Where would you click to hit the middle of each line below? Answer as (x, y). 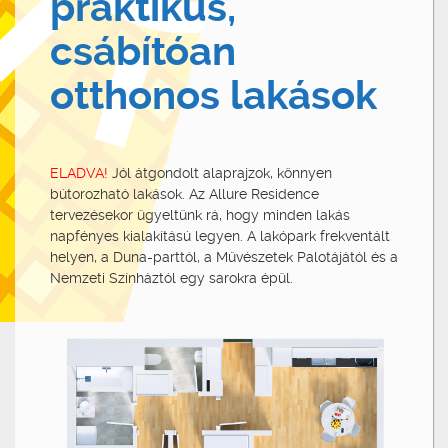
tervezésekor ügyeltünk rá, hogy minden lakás (200, 214)
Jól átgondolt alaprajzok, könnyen (220, 172)
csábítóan (143, 51)
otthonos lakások (213, 95)
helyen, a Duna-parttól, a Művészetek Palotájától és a (224, 256)
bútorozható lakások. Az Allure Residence (184, 193)
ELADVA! (79, 172)
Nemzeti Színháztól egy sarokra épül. (171, 277)
